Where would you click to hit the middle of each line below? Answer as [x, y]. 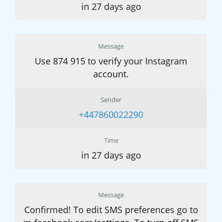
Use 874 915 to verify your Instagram [111, 61]
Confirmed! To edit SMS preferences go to [111, 210]
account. [111, 74]
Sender [111, 100]
